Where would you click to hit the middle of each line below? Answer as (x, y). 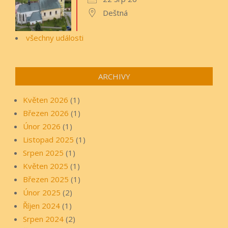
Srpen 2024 (43, 219)
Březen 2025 (46, 179)
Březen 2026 (46, 113)
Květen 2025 (46, 166)
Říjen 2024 (41, 206)
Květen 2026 (46, 100)
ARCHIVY (114, 77)
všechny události (55, 38)
